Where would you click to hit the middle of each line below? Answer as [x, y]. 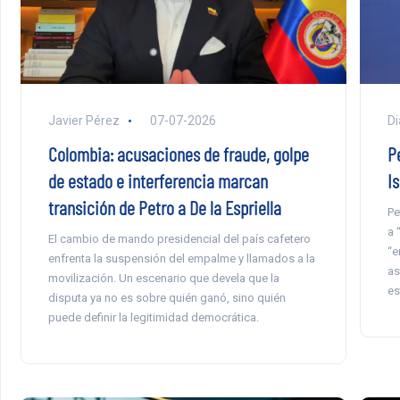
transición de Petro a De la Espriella [164, 208]
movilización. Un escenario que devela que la [163, 279]
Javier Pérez [83, 121]
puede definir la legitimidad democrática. [153, 318]
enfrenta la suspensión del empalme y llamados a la [181, 259]
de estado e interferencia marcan [158, 181]
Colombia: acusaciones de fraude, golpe [178, 154]
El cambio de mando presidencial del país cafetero [179, 239]
